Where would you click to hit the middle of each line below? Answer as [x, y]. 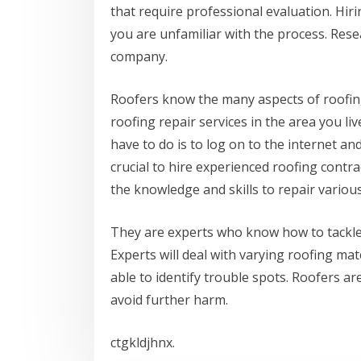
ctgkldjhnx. [143, 343]
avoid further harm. [169, 300]
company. [139, 57]
